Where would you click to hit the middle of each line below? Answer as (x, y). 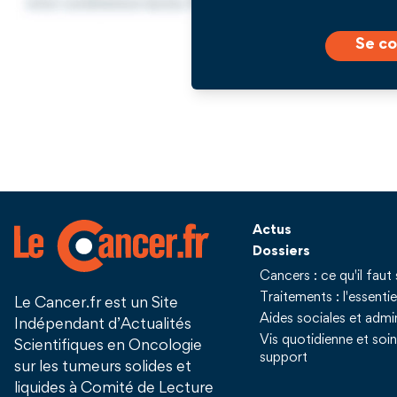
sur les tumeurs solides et (103, 368)
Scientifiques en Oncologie (108, 347)
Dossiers (281, 252)
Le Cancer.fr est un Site (96, 304)
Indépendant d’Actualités (103, 326)
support (283, 358)
